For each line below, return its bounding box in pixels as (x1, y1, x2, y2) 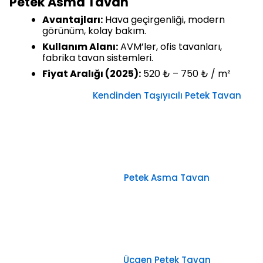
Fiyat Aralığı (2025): (42, 67, 141, 81)
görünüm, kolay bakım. (42, 24, 146, 38)
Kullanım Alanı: (42, 40, 118, 54)
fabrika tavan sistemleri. (42, 51, 153, 65)
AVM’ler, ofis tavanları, (118, 40, 222, 54)
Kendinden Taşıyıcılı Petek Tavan (92, 89, 241, 102)
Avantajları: (42, 13, 103, 27)
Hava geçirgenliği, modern (103, 13, 225, 27)
